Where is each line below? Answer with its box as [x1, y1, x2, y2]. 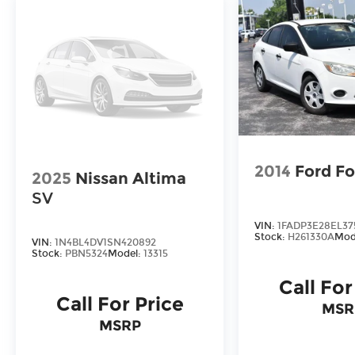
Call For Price [55, 292, 184, 315]
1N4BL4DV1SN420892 [55, 236, 156, 248]
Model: [108, 247, 143, 259]
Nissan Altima [75, 168, 186, 188]
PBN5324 [65, 247, 108, 259]
